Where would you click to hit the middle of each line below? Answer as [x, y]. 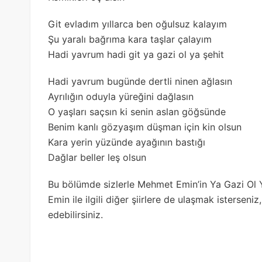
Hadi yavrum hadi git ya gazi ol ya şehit [136, 54]
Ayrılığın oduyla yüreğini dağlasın [121, 96]
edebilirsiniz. [75, 214]
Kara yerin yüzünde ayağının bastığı [127, 142]
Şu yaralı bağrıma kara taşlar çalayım [130, 39]
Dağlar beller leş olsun [97, 157]
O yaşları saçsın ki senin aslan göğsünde [137, 111]
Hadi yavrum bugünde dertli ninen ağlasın [140, 81]
